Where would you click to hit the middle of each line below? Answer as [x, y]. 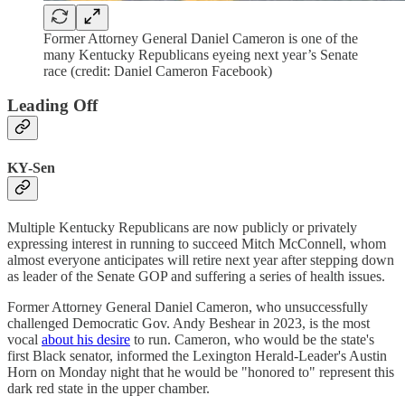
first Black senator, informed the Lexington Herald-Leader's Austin [197, 355]
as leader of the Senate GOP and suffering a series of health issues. [196, 276]
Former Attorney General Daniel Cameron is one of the [201, 38]
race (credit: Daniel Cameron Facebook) [158, 71]
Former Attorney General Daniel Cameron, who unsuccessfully [188, 306]
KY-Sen [31, 167]
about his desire [86, 339]
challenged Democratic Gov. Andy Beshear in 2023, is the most [188, 323]
